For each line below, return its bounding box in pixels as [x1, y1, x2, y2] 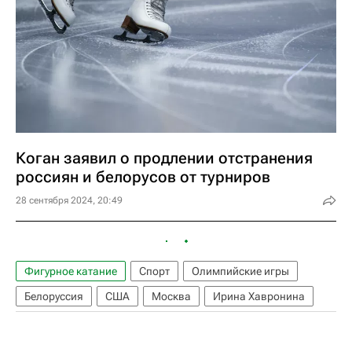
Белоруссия [24, 290, 83, 302]
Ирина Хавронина [213, 290, 305, 302]
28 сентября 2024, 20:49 [16, 195, 123, 206]
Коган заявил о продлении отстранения [16, 148, 313, 167]
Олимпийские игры [192, 265, 289, 277]
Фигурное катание [24, 265, 117, 277]
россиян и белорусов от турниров [16, 167, 270, 186]
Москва [152, 290, 191, 302]
